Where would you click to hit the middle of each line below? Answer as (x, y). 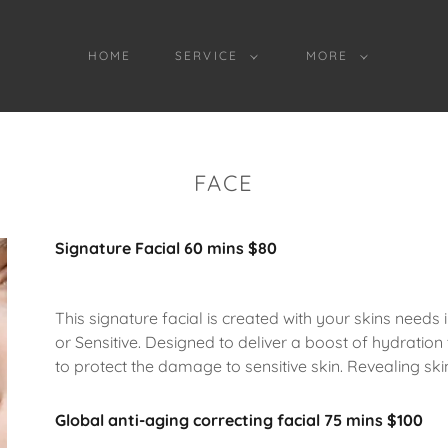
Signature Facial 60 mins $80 (165, 248)
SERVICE (206, 55)
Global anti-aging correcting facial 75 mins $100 (238, 420)
